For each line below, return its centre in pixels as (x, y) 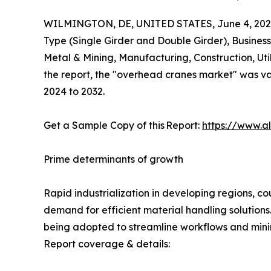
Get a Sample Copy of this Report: (123, 126)
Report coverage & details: (107, 244)
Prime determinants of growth (113, 159)
